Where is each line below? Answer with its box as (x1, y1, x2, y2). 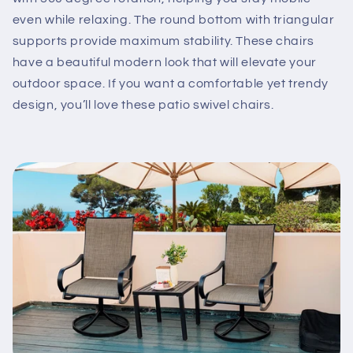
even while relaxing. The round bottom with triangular (12, 13, 335, 27)
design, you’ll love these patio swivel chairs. (12, 98, 274, 112)
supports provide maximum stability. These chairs (12, 35, 314, 48)
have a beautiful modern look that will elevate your (12, 56, 317, 69)
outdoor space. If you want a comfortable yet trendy (12, 77, 329, 91)
